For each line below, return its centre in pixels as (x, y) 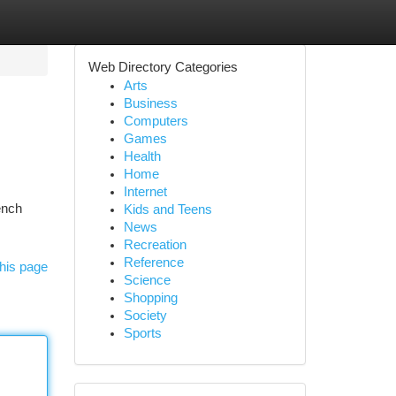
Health (142, 156)
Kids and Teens (168, 209)
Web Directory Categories (163, 67)
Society (145, 316)
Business (150, 103)
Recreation (155, 245)
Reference (153, 263)
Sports (142, 333)
